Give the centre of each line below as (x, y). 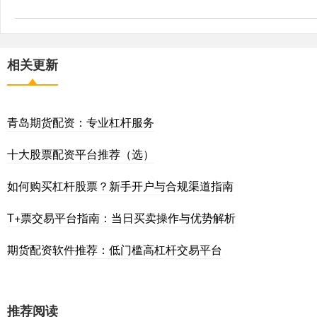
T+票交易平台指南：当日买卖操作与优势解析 (121, 218)
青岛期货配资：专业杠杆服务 (81, 122)
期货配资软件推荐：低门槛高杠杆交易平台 (115, 250)
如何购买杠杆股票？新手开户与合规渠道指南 (120, 186)
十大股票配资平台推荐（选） (81, 154)
